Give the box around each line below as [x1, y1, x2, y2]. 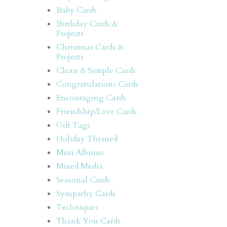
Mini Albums [56, 146, 104, 158]
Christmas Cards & [56, 41, 124, 53]
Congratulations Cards [56, 78, 138, 90]
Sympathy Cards [56, 187, 116, 199]
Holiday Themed [56, 133, 118, 144]
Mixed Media [56, 160, 103, 172]
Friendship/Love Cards [56, 105, 137, 117]
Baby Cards [56, 4, 97, 16]
